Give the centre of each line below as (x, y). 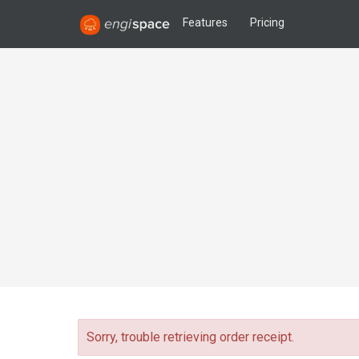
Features (205, 22)
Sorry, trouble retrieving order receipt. (190, 337)
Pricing (267, 22)
